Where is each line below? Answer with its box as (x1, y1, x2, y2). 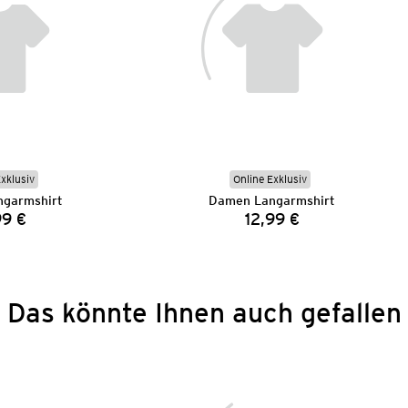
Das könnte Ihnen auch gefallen (6, 295, 402, 329)
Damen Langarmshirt (209, 192, 336, 208)
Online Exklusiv (233, 171, 308, 186)
